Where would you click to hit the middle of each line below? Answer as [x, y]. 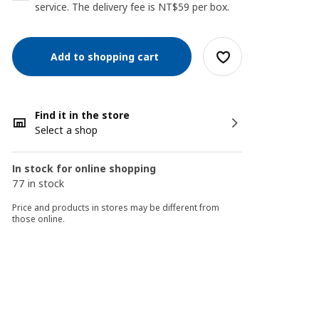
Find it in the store [83, 115]
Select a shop [67, 130]
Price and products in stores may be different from [116, 208]
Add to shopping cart [102, 56]
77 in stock [38, 183]
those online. [39, 219]
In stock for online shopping [84, 168]
